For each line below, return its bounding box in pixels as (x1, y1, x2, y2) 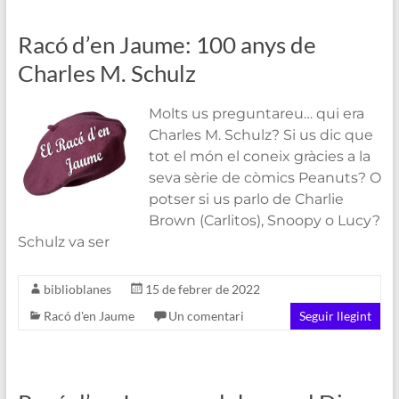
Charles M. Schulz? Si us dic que (148, 126, 373, 143)
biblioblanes (43, 281, 111, 297)
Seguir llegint (299, 307, 372, 323)
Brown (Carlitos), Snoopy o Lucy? (148, 211, 380, 229)
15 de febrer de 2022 (144, 281, 260, 297)
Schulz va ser (17, 232, 110, 250)
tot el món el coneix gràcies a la (148, 147, 370, 165)
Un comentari (167, 307, 244, 323)
